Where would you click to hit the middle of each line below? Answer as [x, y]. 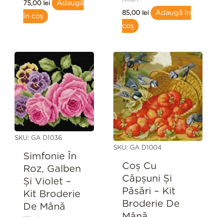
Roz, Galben [52, 169]
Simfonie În [50, 156]
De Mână [44, 207]
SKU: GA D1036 [38, 139]
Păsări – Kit [148, 191]
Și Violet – [47, 181]
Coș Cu [139, 166]
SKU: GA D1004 [138, 148]
